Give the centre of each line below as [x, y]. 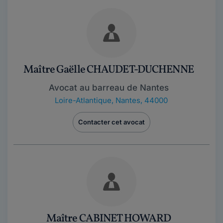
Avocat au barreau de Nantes [109, 88]
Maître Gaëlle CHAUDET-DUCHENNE [109, 70]
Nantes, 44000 [141, 100]
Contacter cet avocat [111, 122]
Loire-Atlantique [83, 100]
